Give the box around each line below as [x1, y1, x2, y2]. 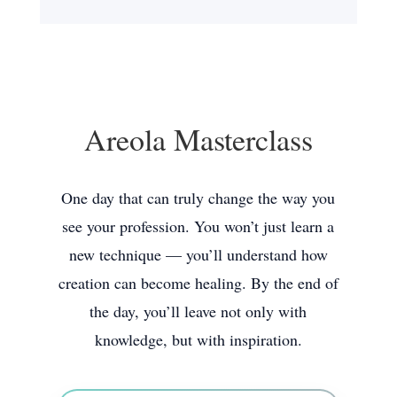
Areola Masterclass [83, 118, 313, 160]
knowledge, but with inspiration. [94, 328, 302, 350]
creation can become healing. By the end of [58, 271, 339, 293]
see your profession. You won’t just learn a [62, 214, 335, 237]
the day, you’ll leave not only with [90, 300, 307, 322]
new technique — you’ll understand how [68, 243, 328, 265]
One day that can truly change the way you [61, 186, 336, 208]
